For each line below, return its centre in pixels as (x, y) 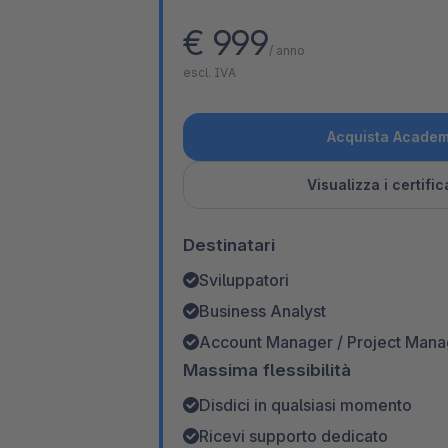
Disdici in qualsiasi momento (305, 404)
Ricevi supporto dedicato (293, 435)
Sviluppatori (244, 279)
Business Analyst (262, 310)
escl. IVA (210, 72)
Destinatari (229, 244)
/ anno (286, 50)
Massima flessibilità (267, 369)
